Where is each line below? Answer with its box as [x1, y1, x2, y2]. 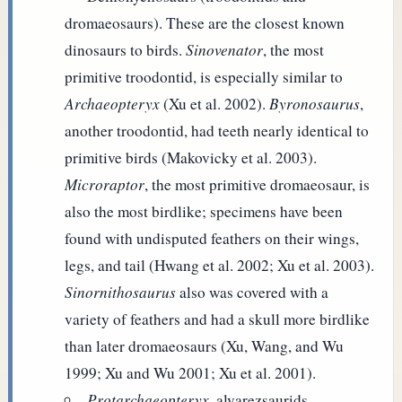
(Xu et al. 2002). [160, 92, 270, 114]
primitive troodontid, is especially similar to [65, 66, 344, 87]
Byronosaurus [269, 92, 361, 114]
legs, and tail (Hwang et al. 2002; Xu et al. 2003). [65, 254, 375, 275]
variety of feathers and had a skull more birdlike [65, 308, 371, 329]
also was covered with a [176, 281, 329, 302]
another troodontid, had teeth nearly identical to [65, 119, 370, 141]
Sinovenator [186, 39, 264, 60]
